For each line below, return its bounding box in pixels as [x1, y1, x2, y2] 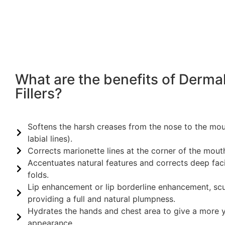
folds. [28, 169, 49, 180]
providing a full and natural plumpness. [28, 193, 175, 204]
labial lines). [28, 133, 72, 144]
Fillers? [15, 84, 62, 102]
